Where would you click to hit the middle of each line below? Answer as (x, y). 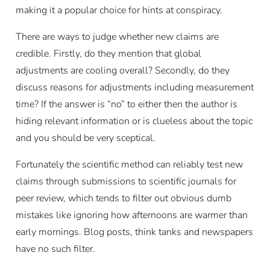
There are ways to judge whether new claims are (117, 36)
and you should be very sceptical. (85, 138)
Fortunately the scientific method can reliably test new (129, 164)
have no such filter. (55, 249)
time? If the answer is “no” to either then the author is (126, 104)
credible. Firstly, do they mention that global (108, 53)
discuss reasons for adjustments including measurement (134, 87)
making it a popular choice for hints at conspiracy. (119, 10)
